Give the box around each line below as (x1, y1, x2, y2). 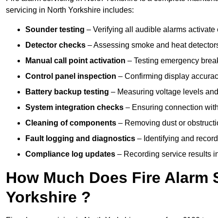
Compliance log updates (25, 150, 115, 159)
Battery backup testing (25, 88, 109, 96)
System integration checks (25, 103, 124, 112)
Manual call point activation (25, 56, 126, 65)
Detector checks (25, 41, 86, 50)
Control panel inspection (25, 72, 116, 81)
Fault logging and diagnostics (25, 134, 135, 143)
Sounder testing (25, 25, 85, 34)
